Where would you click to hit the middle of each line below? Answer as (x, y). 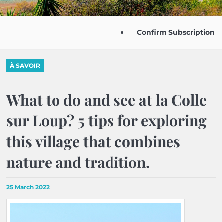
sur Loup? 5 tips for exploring (106, 120)
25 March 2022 (28, 187)
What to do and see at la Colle (106, 100)
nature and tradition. (78, 162)
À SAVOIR (25, 66)
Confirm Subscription (176, 32)
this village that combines (93, 141)
